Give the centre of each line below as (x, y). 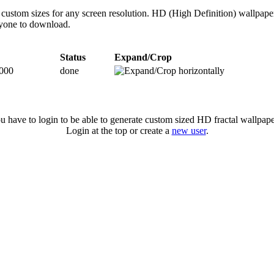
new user (189, 131)
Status (73, 57)
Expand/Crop (143, 57)
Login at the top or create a (119, 131)
